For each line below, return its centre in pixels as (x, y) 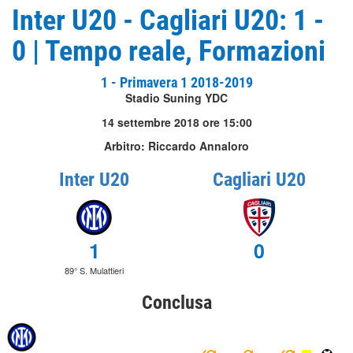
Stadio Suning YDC (176, 98)
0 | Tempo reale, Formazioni (169, 51)
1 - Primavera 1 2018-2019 (176, 82)
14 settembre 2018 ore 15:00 (176, 122)
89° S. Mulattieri (94, 270)
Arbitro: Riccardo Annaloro (176, 146)
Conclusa (176, 303)
